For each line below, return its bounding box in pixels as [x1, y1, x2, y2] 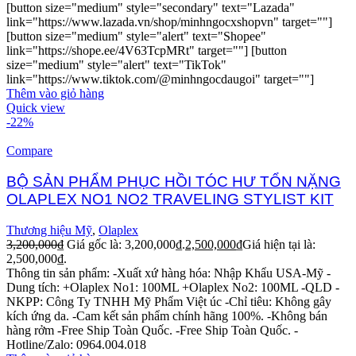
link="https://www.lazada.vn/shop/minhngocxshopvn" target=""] [6, 15, 332, 29]
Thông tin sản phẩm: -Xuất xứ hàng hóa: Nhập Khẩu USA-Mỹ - [6, 265, 331, 280]
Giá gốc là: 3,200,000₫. [67, 237, 185, 251]
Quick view [6, 101, 65, 115]
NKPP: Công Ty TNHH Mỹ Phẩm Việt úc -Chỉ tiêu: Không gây [6, 294, 331, 308]
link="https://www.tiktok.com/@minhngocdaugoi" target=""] [6, 72, 314, 87]
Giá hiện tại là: [242, 237, 315, 251]
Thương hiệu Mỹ [6, 222, 92, 237]
